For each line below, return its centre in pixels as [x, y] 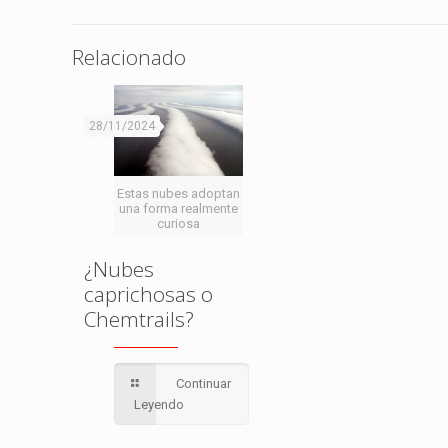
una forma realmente [179, 208]
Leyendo [159, 404]
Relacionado [129, 56]
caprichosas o [148, 293]
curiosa [179, 223]
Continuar [204, 383]
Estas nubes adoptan [179, 193]
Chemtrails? [139, 318]
